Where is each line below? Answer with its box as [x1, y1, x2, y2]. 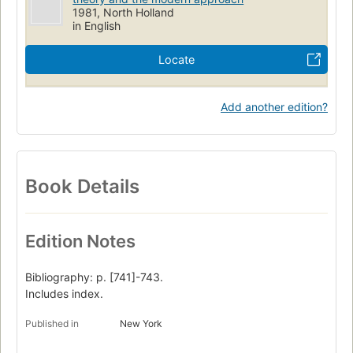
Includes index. [25, 287, 103, 301]
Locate [158, 52, 195, 66]
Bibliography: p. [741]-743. [25, 270, 163, 284]
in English [72, 18, 121, 32]
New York [120, 318, 162, 330]
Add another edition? [221, 99, 328, 113]
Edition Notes [25, 231, 136, 252]
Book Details [25, 174, 139, 198]
